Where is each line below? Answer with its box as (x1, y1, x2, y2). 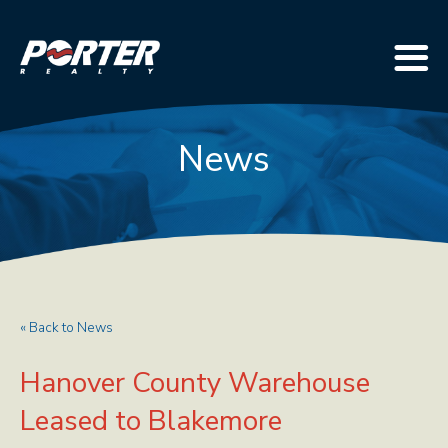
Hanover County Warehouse (20, 364, 370, 402)
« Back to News (20, 318, 113, 337)
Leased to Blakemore (20, 402, 282, 440)
